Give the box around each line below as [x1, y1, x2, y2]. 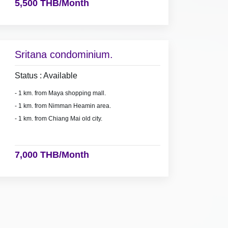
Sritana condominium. [14, 48, 113, 60]
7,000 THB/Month [14, 149, 89, 160]
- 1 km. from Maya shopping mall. [14, 89, 106, 97]
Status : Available [14, 71, 77, 80]
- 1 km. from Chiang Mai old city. [14, 115, 102, 122]
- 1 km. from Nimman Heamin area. [14, 102, 111, 109]
